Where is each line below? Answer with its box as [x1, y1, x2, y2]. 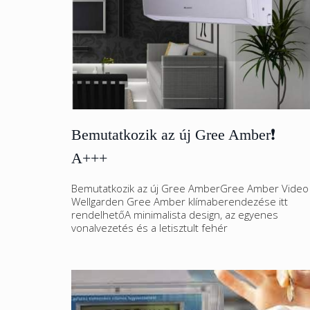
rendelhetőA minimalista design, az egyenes [71, 208, 278, 221]
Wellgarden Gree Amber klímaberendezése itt [71, 194, 288, 208]
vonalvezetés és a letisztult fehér [71, 221, 228, 235]
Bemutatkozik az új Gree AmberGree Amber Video [71, 181, 309, 195]
